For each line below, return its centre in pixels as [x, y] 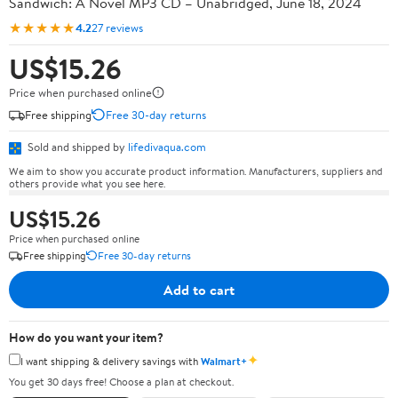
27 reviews [117, 27]
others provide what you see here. [87, 183]
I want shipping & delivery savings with [111, 361]
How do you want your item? [86, 337]
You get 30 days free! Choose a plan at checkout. [121, 382]
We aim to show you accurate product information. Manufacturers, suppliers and [196, 171]
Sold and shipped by [76, 147]
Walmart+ [224, 361]
